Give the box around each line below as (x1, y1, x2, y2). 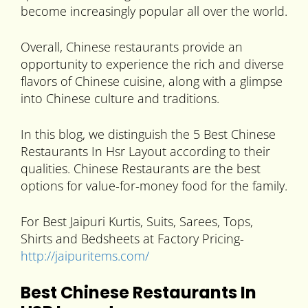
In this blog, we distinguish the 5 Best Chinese (21, 126, 276, 143)
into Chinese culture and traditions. (21, 90, 219, 107)
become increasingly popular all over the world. (21, 3, 287, 20)
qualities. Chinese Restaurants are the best (21, 160, 261, 177)
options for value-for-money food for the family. (21, 177, 287, 195)
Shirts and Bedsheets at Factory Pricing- (21, 230, 244, 247)
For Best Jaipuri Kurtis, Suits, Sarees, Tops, (21, 213, 253, 230)
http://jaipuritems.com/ (21, 247, 149, 265)
